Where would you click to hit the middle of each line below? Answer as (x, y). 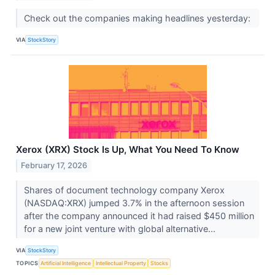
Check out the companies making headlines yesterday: (138, 18)
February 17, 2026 (54, 165)
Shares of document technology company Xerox (124, 190)
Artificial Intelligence (66, 263)
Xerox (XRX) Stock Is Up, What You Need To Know (128, 149)
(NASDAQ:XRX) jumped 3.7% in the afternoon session (134, 203)
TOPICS (27, 263)
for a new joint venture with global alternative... (121, 228)
